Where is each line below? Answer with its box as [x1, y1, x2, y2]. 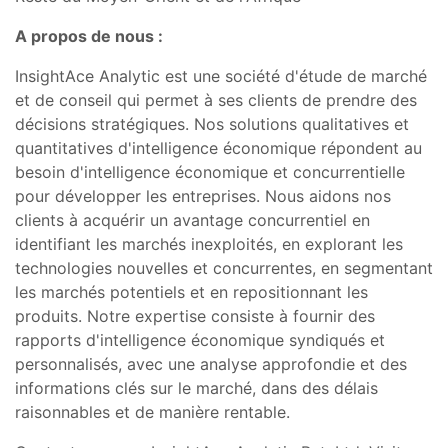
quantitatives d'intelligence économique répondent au [15, 137, 422, 158]
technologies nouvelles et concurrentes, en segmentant [15, 257, 433, 278]
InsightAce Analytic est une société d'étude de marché [15, 65, 427, 86]
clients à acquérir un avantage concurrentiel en [15, 209, 370, 230]
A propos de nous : [15, 25, 163, 46]
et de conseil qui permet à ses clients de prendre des [15, 89, 417, 110]
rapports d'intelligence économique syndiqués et [15, 329, 385, 350]
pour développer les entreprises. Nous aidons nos [15, 185, 391, 206]
